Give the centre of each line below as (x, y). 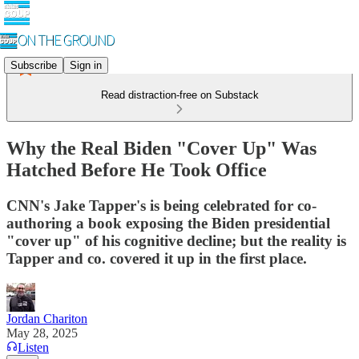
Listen (33, 347)
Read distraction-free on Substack (179, 95)
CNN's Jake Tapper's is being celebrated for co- (161, 205)
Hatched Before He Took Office (137, 169)
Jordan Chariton (47, 318)
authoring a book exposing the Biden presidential (168, 223)
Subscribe (34, 65)
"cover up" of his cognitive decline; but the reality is (176, 240)
